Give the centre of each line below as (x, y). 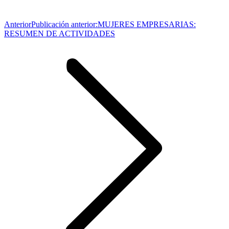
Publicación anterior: (64, 24)
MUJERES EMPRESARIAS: (147, 24)
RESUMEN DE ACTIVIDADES (60, 33)
